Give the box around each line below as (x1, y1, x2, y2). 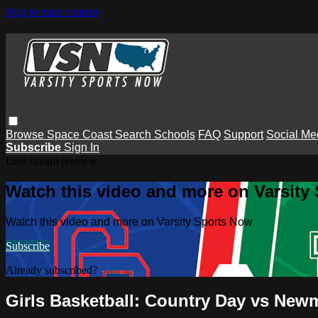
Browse (6, 128, 47, 141)
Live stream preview (6, 154, 97, 167)
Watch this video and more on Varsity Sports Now (6, 215, 253, 228)
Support (224, 128, 263, 141)
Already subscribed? (6, 263, 100, 276)
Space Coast (47, 128, 115, 141)
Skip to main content (6, 6, 98, 18)
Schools (154, 128, 195, 141)
